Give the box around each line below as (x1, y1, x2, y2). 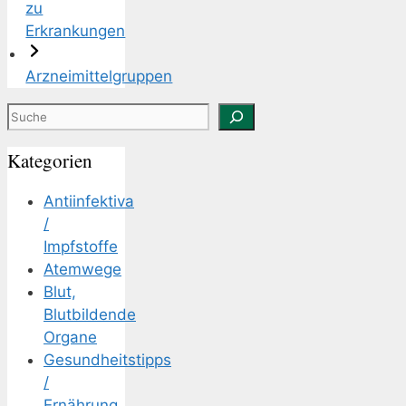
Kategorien (7, 147, 92, 173)
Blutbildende (43, 305, 136, 324)
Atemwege (43, 260, 121, 279)
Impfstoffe (43, 237, 118, 256)
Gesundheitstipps (43, 351, 171, 370)
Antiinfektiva (43, 192, 134, 211)
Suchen (6, 104, 61, 123)
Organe (43, 328, 97, 347)
